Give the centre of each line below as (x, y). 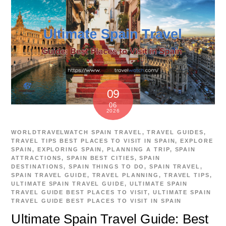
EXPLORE (197, 141)
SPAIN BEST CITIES (101, 158)
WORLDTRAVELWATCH (50, 132)
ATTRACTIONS (37, 158)
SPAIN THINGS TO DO (107, 167)
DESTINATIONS (38, 167)
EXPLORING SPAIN (70, 150)
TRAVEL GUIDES (176, 132)
